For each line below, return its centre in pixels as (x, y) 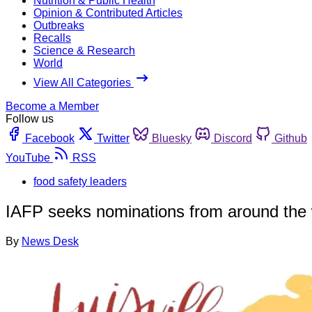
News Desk (50, 241)
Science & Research (84, 50)
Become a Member (52, 106)
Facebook (50, 138)
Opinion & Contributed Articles (108, 13)
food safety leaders (80, 181)
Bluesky (172, 138)
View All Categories (84, 82)
